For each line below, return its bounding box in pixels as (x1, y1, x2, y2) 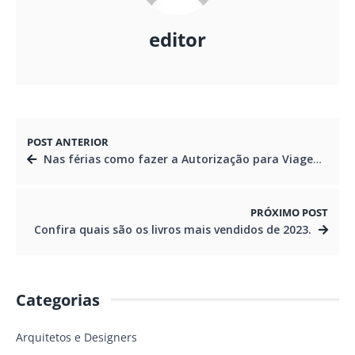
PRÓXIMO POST (250, 205, 328, 219)
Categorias (16, 288, 100, 311)
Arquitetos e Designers (16, 329, 137, 345)
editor (149, 27, 206, 53)
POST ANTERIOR (27, 135, 109, 149)
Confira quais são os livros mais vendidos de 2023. (34, 221, 311, 237)
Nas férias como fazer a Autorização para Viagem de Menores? (44, 151, 313, 166)
